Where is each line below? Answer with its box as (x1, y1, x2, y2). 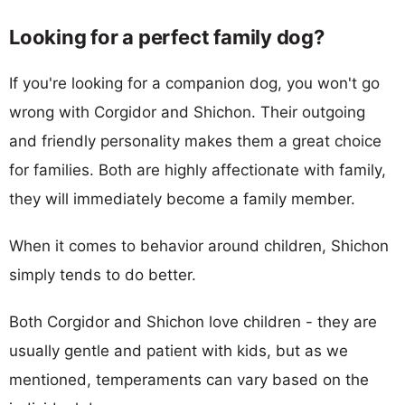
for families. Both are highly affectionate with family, (9, 160, 386, 179)
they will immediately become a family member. (9, 189, 355, 208)
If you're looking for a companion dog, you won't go (9, 73, 380, 92)
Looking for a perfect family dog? (9, 24, 325, 49)
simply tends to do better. (9, 265, 196, 284)
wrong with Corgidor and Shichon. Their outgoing (9, 102, 365, 121)
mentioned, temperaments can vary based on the (9, 370, 369, 389)
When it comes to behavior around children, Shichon (9, 236, 389, 255)
